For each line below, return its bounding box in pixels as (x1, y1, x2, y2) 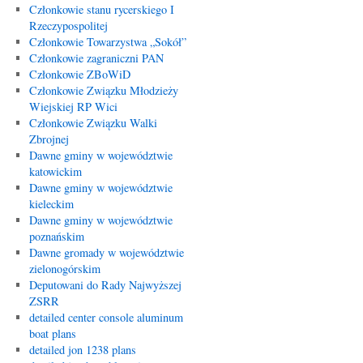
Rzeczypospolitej (28, 18, 108, 33)
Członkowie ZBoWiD (28, 66, 130, 82)
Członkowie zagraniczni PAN (28, 50, 164, 66)
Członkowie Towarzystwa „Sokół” (28, 34, 186, 49)
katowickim (28, 164, 82, 179)
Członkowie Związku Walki (28, 115, 157, 130)
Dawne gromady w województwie (28, 245, 184, 260)
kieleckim (28, 196, 74, 211)
